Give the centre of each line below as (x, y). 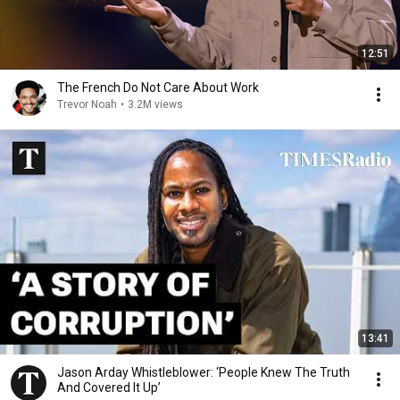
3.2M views (155, 104)
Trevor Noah (87, 104)
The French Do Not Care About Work (158, 87)
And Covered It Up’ (109, 387)
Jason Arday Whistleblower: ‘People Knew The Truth (204, 372)
